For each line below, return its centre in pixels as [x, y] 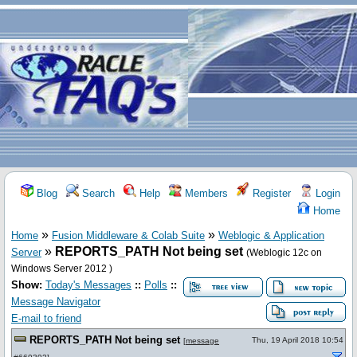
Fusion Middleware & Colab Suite [128, 235]
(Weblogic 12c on [284, 253]
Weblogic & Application [271, 235]
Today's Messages [88, 285]
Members [205, 193]
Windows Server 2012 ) [62, 269]
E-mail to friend [46, 318]
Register [270, 193]
